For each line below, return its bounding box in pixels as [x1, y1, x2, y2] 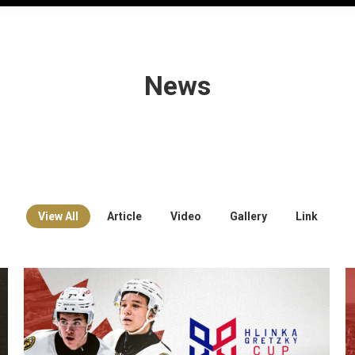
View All [37, 209, 78, 223]
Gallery [229, 209, 267, 223]
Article [106, 209, 142, 223]
